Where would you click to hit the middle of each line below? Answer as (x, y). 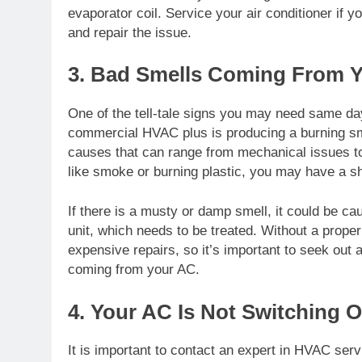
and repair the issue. (130, 32)
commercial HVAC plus (138, 133)
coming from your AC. (134, 270)
